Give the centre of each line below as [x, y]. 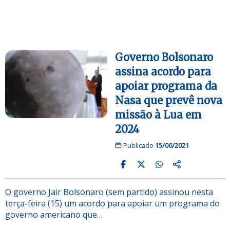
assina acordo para [163, 71]
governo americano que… [54, 214]
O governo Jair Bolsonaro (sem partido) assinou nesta [109, 192]
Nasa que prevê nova [169, 100]
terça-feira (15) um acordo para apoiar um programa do [112, 203]
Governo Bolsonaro [164, 57]
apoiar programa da [166, 86]
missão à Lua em [158, 114]
